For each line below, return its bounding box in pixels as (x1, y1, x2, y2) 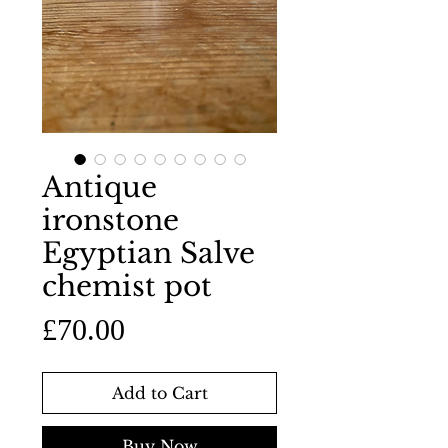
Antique (42, 170, 157, 205)
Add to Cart (111, 383, 208, 403)
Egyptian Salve (42, 236, 255, 271)
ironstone (42, 203, 179, 238)
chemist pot (42, 269, 212, 304)
